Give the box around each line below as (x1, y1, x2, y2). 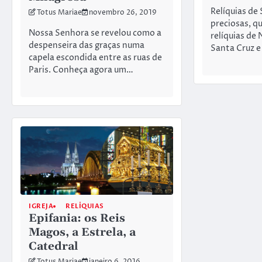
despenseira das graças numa (29, 39, 144, 51)
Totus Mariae (37, 8, 82, 18)
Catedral (29, 239, 78, 254)
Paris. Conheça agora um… (29, 64, 133, 76)
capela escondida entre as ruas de (29, 51, 162, 64)
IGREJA (29, 202, 53, 211)
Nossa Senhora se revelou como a (29, 27, 161, 39)
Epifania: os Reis (29, 211, 125, 226)
